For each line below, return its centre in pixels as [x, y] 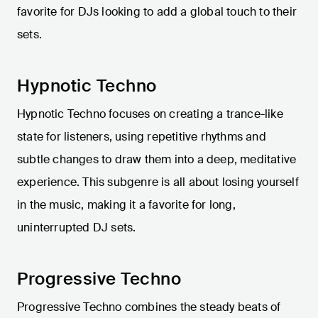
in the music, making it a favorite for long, [126, 205]
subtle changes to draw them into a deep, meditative [157, 160]
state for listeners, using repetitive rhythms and [142, 137]
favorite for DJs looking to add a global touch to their [157, 12]
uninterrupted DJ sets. [77, 228]
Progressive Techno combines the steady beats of [149, 307]
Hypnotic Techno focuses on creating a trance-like [150, 114]
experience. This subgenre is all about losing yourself [158, 182]
